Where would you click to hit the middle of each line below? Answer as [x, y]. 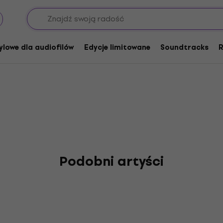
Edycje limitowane [117, 47]
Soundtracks [184, 47]
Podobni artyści [111, 161]
